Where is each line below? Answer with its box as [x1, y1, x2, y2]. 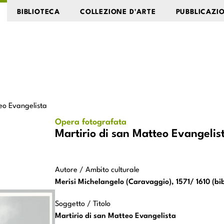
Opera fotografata [55, 118, 126, 127]
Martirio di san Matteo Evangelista [55, 212, 176, 220]
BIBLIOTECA [17, 8, 60, 15]
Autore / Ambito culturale [55, 166, 139, 174]
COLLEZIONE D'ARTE [80, 8, 156, 15]
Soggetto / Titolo [55, 200, 110, 208]
